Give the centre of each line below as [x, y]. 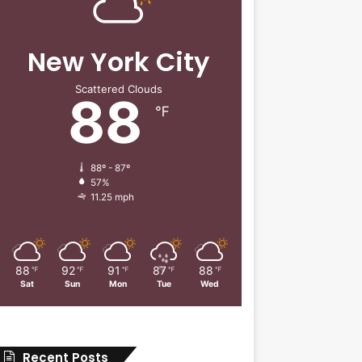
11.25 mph [112, 197]
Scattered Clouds [118, 88]
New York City [119, 61]
